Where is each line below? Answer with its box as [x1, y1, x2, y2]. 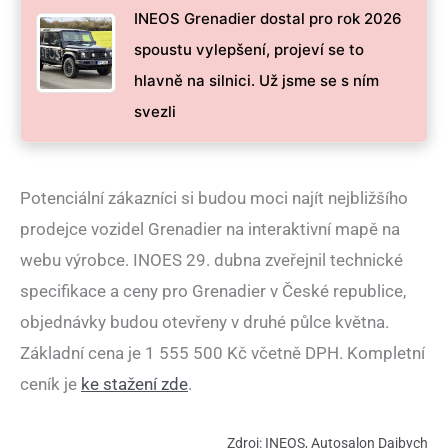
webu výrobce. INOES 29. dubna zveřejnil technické [20, 250, 403, 271]
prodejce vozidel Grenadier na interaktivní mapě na [20, 219, 400, 240]
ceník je [20, 374, 81, 395]
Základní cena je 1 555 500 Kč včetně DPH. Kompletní [20, 343, 425, 364]
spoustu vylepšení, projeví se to [134, 40, 364, 60]
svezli [134, 102, 176, 122]
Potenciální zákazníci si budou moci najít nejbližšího [20, 188, 408, 209]
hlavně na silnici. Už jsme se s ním [134, 71, 379, 91]
